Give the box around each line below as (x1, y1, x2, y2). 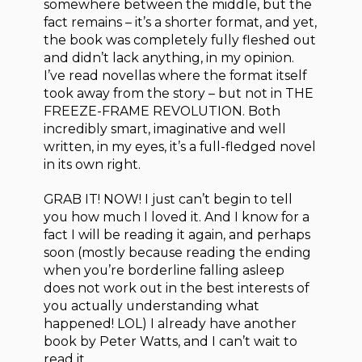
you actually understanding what (44, 298, 260, 314)
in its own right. (44, 157, 141, 173)
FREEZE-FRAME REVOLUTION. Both (44, 103, 281, 120)
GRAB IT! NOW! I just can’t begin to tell (44, 192, 293, 207)
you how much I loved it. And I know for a (44, 209, 310, 225)
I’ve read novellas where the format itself (44, 68, 307, 84)
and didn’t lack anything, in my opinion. (44, 50, 295, 66)
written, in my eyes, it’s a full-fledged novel (44, 139, 317, 155)
